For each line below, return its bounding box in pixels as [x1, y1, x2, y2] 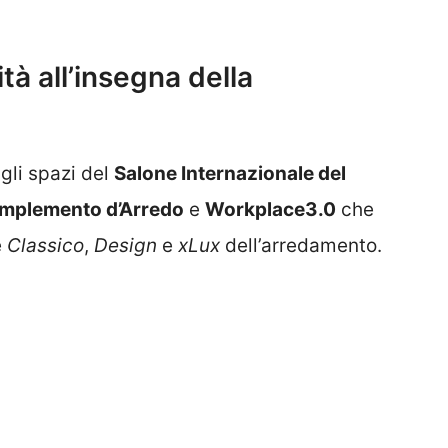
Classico [7, 234, 84, 258]
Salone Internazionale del [114, 162, 346, 186]
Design [94, 234, 157, 258]
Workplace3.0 [205, 198, 336, 222]
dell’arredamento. [220, 234, 382, 258]
